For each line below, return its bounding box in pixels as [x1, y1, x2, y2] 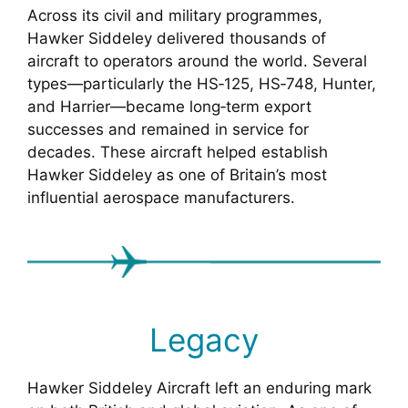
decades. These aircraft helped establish [27, 143, 328, 162]
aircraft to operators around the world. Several [27, 52, 367, 71]
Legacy [149, 320, 259, 359]
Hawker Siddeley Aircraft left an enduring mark [27, 378, 372, 397]
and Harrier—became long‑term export [27, 97, 311, 117]
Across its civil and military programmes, [27, 6, 322, 25]
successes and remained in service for [27, 120, 309, 139]
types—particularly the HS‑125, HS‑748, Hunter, [27, 75, 376, 94]
